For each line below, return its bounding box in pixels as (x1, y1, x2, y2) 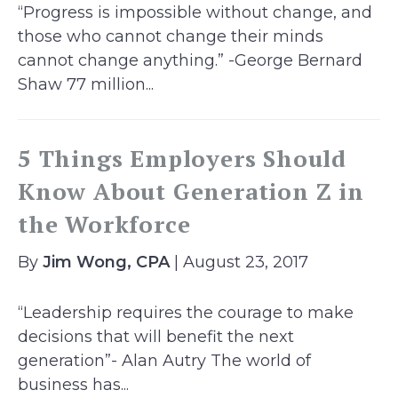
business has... (18, 375, 129, 394)
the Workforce (18, 209, 191, 239)
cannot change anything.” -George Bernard (18, 51, 362, 70)
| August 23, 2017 (170, 252, 308, 272)
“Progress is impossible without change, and (18, 3, 372, 22)
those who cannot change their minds (18, 27, 323, 46)
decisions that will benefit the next (18, 327, 294, 346)
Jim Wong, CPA (43, 252, 170, 272)
